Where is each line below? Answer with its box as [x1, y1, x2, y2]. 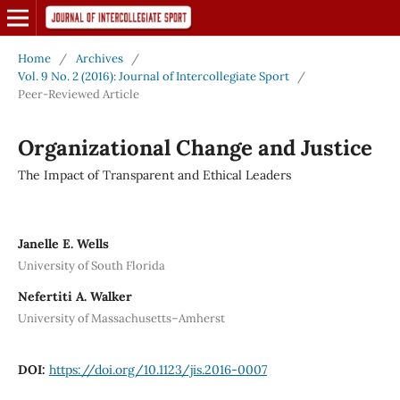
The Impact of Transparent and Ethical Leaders [17, 166, 291, 183]
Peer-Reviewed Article [17, 86, 139, 102]
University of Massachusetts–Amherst [17, 310, 225, 326]
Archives [75, 50, 123, 66]
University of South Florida [17, 257, 165, 273]
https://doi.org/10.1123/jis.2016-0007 [48, 361, 267, 378]
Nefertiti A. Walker [17, 287, 132, 304]
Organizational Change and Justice [17, 133, 372, 162]
